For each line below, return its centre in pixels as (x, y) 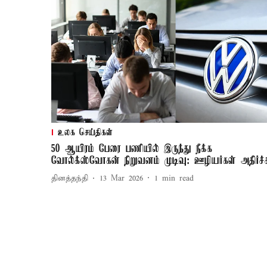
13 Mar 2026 (121, 179)
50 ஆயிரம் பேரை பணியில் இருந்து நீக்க (132, 149)
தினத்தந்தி (70, 179)
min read (178, 179)
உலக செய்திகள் (85, 133)
